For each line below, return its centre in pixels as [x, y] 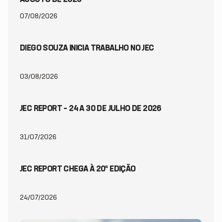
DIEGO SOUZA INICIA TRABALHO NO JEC [87, 48]
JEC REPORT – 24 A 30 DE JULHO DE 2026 [91, 109]
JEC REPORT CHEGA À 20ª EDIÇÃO [78, 169]
